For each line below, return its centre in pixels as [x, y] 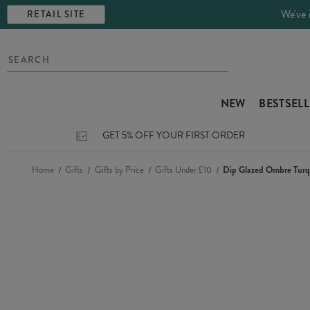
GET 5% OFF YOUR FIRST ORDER [174, 135]
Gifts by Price [119, 170]
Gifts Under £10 [183, 170]
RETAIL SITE [56, 14]
